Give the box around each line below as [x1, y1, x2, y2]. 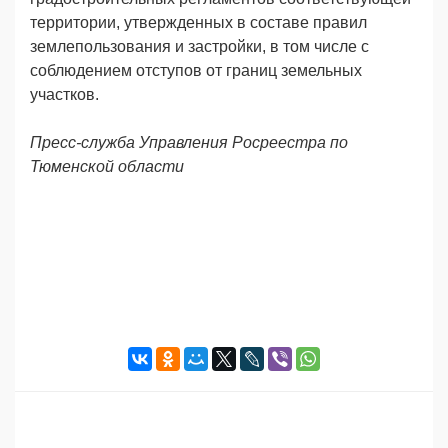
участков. [30, 85, 99, 103]
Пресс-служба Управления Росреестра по [30, 133, 348, 151]
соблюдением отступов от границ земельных [30, 61, 362, 79]
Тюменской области [30, 157, 184, 175]
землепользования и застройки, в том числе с [30, 37, 369, 55]
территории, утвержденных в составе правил [30, 13, 367, 31]
